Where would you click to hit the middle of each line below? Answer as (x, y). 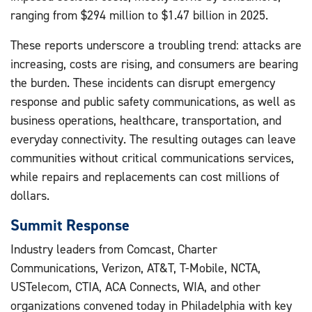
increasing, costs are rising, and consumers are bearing (154, 63)
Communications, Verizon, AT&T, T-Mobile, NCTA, (135, 267)
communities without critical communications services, (152, 157)
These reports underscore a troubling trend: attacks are (156, 45)
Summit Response (70, 225)
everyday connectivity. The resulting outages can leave (153, 139)
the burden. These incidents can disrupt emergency (143, 82)
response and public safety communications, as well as (153, 101)
